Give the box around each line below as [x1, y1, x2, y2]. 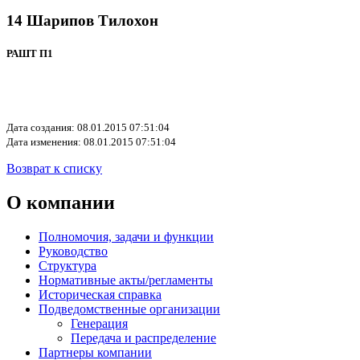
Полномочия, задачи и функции [39, 230, 214, 244]
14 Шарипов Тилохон [6, 11, 158, 29]
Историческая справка [39, 288, 162, 302]
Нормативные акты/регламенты [39, 273, 213, 288]
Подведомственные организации [39, 302, 220, 317]
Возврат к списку [6, 162, 102, 176]
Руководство [39, 244, 108, 259]
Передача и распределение [71, 331, 216, 346]
